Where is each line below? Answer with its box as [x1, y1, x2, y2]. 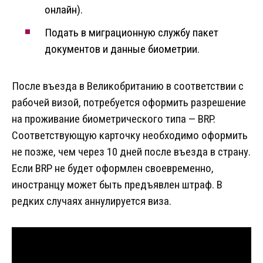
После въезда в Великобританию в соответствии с [12, 79, 244, 93]
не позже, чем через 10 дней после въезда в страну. [12, 145, 251, 159]
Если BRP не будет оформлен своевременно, [12, 161, 214, 176]
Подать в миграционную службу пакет [45, 26, 218, 40]
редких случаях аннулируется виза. [12, 194, 171, 208]
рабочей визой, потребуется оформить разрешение [12, 96, 246, 110]
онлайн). [45, 3, 83, 17]
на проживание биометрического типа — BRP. [12, 112, 215, 126]
